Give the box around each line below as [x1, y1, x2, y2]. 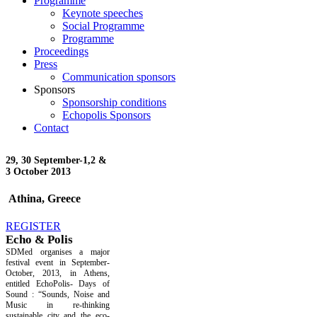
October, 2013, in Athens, [6, 268, 110, 279]
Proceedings [34, 45, 88, 57]
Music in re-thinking [6, 300, 110, 311]
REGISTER [6, 220, 61, 233]
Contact [34, 121, 69, 134]
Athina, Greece [6, 192, 81, 205]
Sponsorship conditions [62, 96, 166, 108]
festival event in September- [6, 258, 110, 268]
